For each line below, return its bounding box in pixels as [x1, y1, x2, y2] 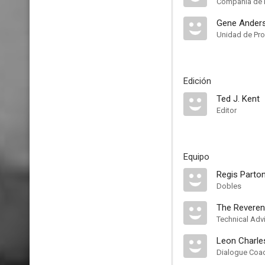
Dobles [216, 182, 241, 190]
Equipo [183, 151, 209, 162]
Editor [216, 106, 237, 115]
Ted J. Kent [216, 93, 260, 104]
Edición [183, 76, 211, 86]
